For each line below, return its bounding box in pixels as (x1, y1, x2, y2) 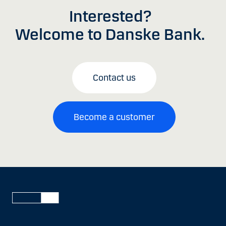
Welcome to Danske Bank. (15, 24, 205, 44)
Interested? (69, 6, 151, 26)
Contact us (92, 72, 136, 83)
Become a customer (73, 111, 155, 123)
